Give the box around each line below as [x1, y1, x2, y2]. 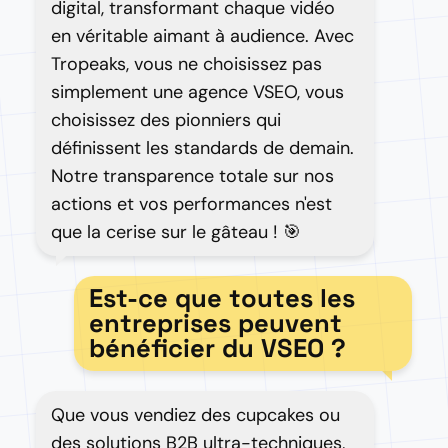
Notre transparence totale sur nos [51, 164, 334, 188]
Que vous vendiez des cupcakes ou [51, 403, 340, 427]
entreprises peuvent [88, 307, 342, 339]
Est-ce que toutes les [88, 282, 355, 314]
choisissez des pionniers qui [51, 108, 281, 132]
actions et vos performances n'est [51, 192, 332, 216]
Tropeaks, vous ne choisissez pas [51, 52, 322, 76]
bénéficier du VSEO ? [88, 332, 346, 364]
